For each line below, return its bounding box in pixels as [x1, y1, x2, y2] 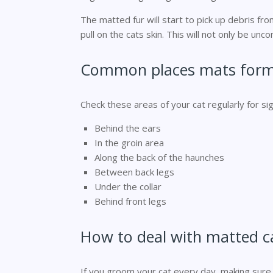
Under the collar [94, 180, 161, 193]
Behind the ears [94, 122, 161, 134]
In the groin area [94, 136, 164, 149]
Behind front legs [94, 195, 166, 207]
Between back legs [94, 166, 174, 178]
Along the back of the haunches [94, 151, 224, 163]
